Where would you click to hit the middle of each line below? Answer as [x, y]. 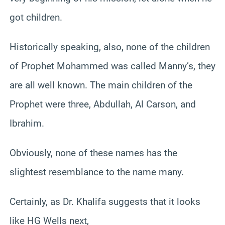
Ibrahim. [27, 123]
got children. [36, 17]
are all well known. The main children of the [101, 85]
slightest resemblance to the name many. [97, 172]
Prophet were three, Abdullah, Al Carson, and [103, 104]
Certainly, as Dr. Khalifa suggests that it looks [105, 201]
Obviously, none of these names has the [93, 153]
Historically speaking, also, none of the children [110, 47]
